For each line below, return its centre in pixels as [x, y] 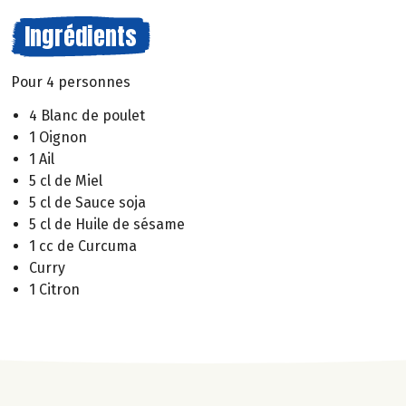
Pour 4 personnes [71, 82]
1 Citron [54, 289]
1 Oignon [58, 137]
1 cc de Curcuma [83, 246]
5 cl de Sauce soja [87, 202]
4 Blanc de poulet [87, 115]
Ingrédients [81, 36]
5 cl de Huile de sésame [107, 224]
